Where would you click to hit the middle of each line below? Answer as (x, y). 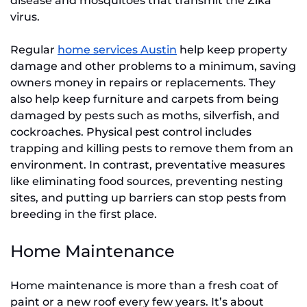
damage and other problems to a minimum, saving (153, 66)
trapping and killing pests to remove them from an (152, 149)
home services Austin (117, 50)
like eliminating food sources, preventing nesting (147, 182)
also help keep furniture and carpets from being (145, 99)
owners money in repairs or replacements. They (143, 83)
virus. (25, 17)
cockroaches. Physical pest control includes (131, 132)
